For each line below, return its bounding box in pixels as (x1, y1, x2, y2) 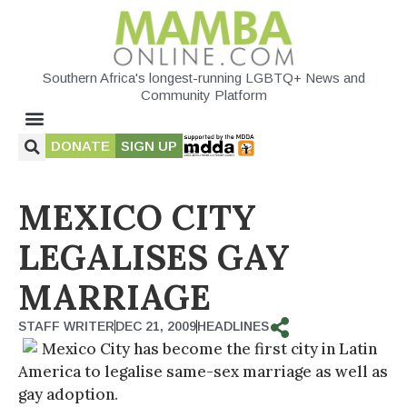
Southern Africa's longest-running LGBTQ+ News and (42, 69, 365, 85)
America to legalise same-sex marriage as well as (18, 361, 388, 382)
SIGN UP (121, 137, 177, 154)
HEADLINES (197, 318, 269, 333)
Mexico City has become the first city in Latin (42, 338, 377, 359)
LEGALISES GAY (18, 234, 290, 279)
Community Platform (140, 86, 267, 103)
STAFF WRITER (18, 318, 114, 333)
